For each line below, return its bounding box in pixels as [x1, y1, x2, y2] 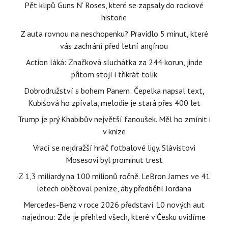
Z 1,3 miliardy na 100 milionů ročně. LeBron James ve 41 [18, 171, 210, 182]
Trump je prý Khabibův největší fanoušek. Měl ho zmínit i [17, 114, 211, 125]
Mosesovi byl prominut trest [65, 155, 163, 165]
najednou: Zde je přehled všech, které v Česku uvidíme [22, 212, 206, 222]
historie [101, 12, 127, 23]
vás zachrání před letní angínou [60, 41, 168, 51]
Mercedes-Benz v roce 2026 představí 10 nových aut [23, 199, 205, 210]
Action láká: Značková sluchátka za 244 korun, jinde [25, 57, 203, 68]
